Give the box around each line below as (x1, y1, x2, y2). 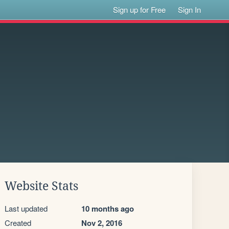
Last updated (5, 203, 48, 214)
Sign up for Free (113, 4, 166, 15)
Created (5, 217, 31, 228)
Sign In (178, 4, 201, 15)
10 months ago (81, 203, 134, 214)
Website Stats (5, 179, 78, 193)
